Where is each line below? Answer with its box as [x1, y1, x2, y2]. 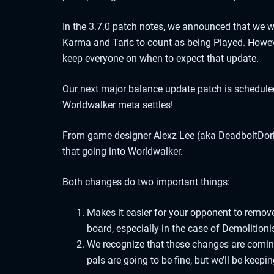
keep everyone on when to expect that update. [62, 53, 259, 65]
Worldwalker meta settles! [62, 99, 173, 111]
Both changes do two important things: [62, 176, 230, 188]
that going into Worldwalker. [62, 146, 183, 158]
